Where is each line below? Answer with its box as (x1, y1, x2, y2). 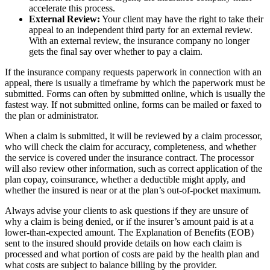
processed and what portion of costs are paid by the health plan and (5, 248, 259, 259)
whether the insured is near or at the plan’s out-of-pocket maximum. (5, 184, 261, 195)
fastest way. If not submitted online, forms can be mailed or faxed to (5, 99, 262, 110)
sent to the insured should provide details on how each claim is (5, 237, 242, 248)
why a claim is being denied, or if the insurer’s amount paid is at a (5, 216, 254, 227)
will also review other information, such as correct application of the (5, 163, 262, 174)
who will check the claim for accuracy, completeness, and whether (5, 141, 256, 152)
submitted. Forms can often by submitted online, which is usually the (5, 88, 265, 99)
